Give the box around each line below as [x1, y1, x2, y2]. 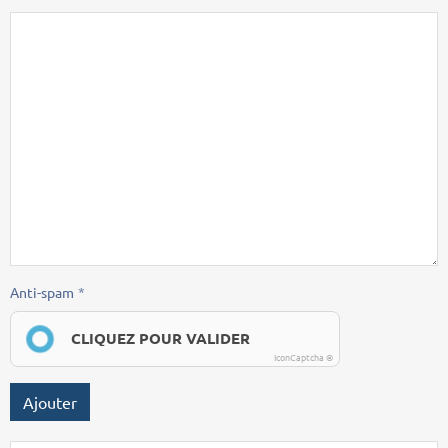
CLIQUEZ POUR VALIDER [71, 328, 250, 349]
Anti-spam [10, 283, 74, 302]
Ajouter [23, 392, 77, 413]
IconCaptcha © [274, 350, 333, 365]
